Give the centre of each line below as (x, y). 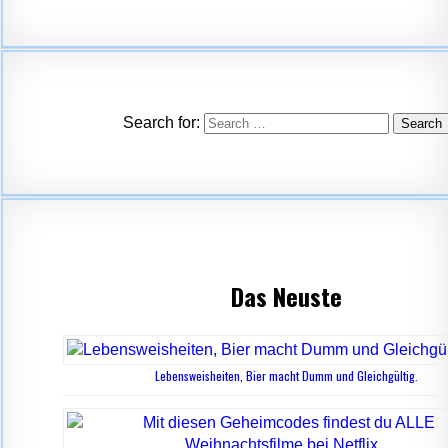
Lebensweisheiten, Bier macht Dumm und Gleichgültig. (286, 375)
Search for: (161, 122)
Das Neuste (286, 295)
